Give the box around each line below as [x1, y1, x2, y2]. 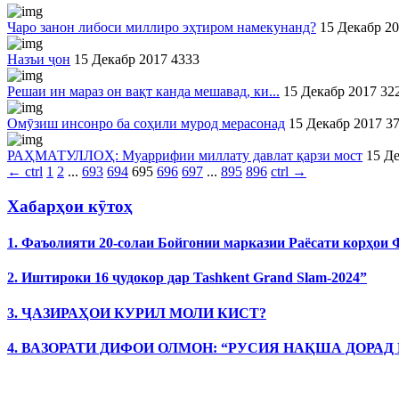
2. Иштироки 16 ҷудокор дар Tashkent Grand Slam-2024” [7, 270, 367, 286]
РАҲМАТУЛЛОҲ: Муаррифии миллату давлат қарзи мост [7, 148, 362, 163]
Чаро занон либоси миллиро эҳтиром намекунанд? [7, 20, 316, 35]
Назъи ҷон [7, 52, 70, 67]
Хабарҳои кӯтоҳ [7, 196, 133, 216]
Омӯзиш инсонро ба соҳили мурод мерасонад [7, 116, 285, 131]
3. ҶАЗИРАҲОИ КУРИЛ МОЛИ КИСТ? [7, 305, 266, 321]
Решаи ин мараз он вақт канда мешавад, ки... [7, 84, 280, 99]
